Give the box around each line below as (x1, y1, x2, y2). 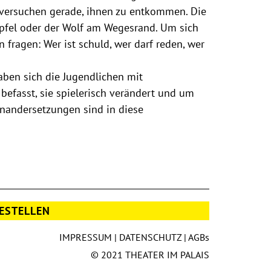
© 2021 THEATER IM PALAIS (91, 249, 210, 261)
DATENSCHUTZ (119, 231, 182, 244)
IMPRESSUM (59, 231, 113, 244)
